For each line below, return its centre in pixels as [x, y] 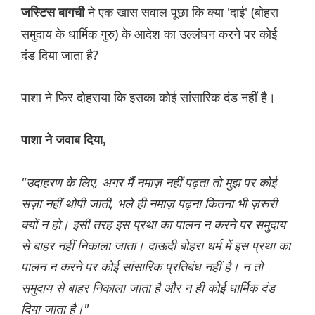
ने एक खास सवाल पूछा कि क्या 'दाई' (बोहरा [183, 12]
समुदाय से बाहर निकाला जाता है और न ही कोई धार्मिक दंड [148, 288]
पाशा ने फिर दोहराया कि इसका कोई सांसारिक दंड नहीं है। [148, 97]
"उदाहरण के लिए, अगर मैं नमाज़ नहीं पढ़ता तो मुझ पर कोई [149, 182]
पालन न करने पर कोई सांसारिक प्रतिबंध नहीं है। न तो [142, 267]
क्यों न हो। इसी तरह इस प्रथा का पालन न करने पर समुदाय [153, 225]
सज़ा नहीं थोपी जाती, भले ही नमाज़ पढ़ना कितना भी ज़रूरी [149, 204]
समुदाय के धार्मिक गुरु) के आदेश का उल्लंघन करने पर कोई [149, 34]
